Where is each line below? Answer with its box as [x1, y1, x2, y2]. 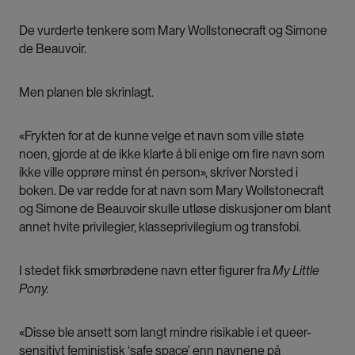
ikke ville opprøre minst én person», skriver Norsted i [19, 165, 298, 181]
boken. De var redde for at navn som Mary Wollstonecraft [19, 183, 324, 199]
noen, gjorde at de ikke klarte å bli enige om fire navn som [19, 147, 325, 162]
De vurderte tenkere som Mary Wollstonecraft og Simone [19, 23, 327, 39]
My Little [273, 263, 319, 279]
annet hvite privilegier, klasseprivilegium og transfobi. [19, 219, 303, 235]
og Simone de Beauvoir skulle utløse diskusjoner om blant [19, 201, 331, 217]
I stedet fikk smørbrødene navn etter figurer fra [19, 263, 273, 279]
